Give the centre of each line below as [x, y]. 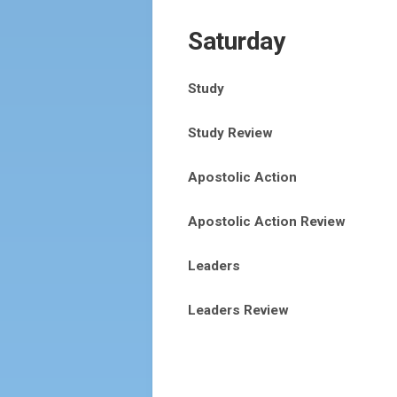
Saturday [236, 41]
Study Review [230, 133]
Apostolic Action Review [267, 222]
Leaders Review [238, 310]
